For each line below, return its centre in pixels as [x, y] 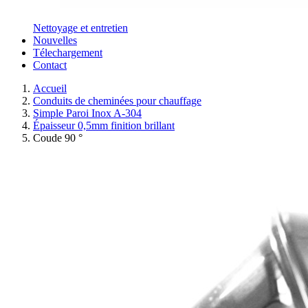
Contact [50, 65]
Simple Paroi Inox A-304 [87, 113]
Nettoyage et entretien [80, 28]
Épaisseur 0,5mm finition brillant [104, 125]
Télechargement [68, 53]
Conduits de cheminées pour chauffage [117, 101]
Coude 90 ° [58, 138]
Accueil [50, 88]
